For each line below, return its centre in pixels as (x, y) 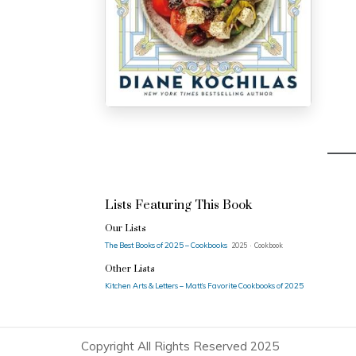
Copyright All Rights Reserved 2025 (180, 346)
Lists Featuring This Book (178, 205)
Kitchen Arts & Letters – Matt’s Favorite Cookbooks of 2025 (204, 285)
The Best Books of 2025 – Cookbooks (167, 245)
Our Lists (126, 228)
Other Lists (130, 269)
